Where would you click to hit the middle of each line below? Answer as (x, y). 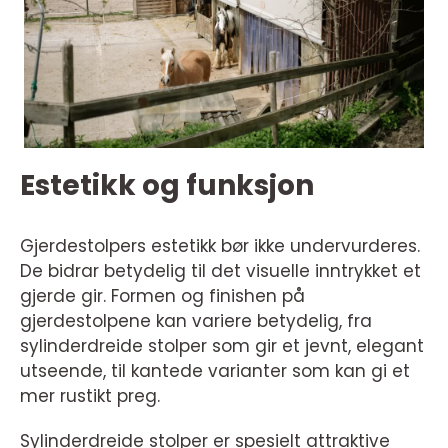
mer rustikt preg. (90, 396)
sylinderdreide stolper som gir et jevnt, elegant (222, 346)
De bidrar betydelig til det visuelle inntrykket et (220, 271)
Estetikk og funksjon (167, 186)
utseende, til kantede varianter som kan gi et (215, 371)
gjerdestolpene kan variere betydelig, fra (196, 321)
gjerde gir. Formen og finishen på (162, 296)
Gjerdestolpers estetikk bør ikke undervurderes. (220, 246)
